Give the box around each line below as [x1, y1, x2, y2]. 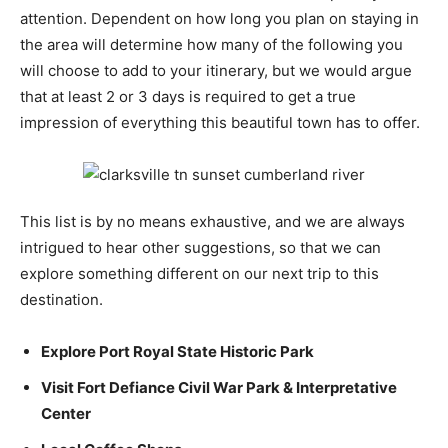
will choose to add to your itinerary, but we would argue [20, 61, 412, 81]
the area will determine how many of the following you [20, 35, 403, 55]
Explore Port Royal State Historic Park [41, 342, 314, 362]
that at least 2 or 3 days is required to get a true [20, 87, 356, 107]
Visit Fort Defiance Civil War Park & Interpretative [41, 378, 397, 398]
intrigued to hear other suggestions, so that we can [20, 238, 381, 258]
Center [41, 404, 91, 424]
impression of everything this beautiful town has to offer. [20, 113, 420, 133]
